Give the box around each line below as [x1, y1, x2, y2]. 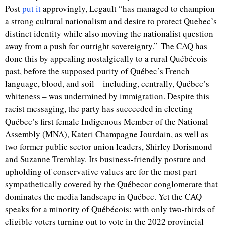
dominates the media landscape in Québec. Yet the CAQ [5, 191, 202, 202]
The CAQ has [158, 40, 207, 52]
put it [22, 3, 41, 14]
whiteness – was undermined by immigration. [5, 90, 165, 102]
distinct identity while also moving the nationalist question [5, 28, 213, 39]
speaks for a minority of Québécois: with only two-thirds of [5, 203, 215, 215]
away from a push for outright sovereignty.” [5, 40, 158, 52]
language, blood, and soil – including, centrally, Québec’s [5, 78, 209, 89]
